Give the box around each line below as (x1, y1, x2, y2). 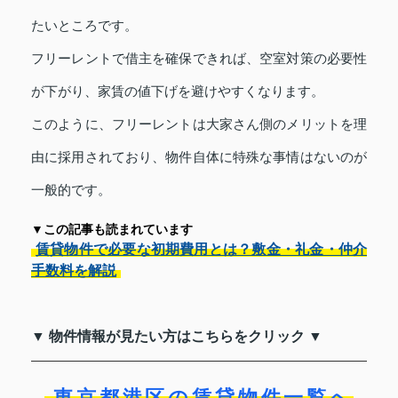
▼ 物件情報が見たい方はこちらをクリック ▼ (31, 329, 322, 345)
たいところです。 (31, 18, 138, 34)
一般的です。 (31, 182, 111, 198)
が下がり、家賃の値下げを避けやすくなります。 (31, 84, 324, 99)
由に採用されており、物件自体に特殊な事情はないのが (31, 149, 367, 165)
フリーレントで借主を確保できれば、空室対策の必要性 (31, 51, 367, 67)
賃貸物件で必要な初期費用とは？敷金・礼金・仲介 (36, 242, 367, 258)
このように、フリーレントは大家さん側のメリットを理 (31, 116, 367, 132)
